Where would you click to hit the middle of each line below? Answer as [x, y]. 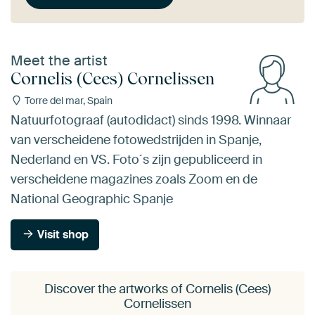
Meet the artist [59, 61]
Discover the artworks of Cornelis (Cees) [157, 289]
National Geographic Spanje [92, 199]
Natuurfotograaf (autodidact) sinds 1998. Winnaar [151, 120]
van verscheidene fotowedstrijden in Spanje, [136, 140]
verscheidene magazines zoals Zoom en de [134, 179]
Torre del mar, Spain [67, 101]
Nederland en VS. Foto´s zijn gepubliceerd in [136, 159]
